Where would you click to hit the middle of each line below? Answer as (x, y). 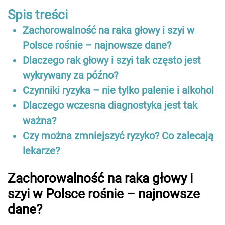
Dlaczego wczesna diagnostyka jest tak (110, 106)
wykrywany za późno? (70, 76)
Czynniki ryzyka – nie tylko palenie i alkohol (118, 91)
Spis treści (38, 15)
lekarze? (41, 151)
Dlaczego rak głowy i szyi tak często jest (112, 61)
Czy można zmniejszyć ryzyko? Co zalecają (118, 136)
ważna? (39, 121)
